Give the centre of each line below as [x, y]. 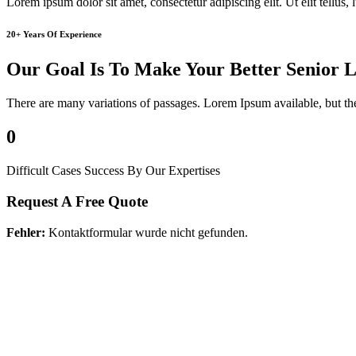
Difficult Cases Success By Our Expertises [113, 171]
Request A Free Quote [77, 201]
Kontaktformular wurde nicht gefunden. [147, 232]
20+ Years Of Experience [54, 35]
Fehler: [26, 232]
